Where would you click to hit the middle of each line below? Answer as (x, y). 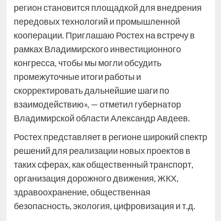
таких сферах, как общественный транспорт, (103, 165)
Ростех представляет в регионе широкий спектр (110, 137)
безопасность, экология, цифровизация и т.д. (104, 206)
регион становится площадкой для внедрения (108, 8)
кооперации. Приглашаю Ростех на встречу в (104, 35)
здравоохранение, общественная (82, 192)
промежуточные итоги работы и (77, 77)
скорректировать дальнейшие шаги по (91, 91)
